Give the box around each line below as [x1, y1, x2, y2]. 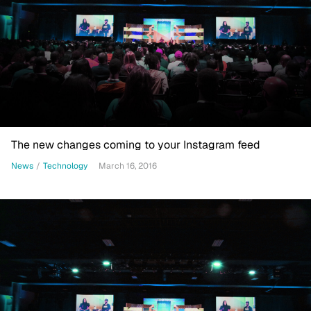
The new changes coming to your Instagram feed [11, 137, 260, 153]
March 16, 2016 [99, 160, 157, 172]
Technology [43, 160, 87, 171]
